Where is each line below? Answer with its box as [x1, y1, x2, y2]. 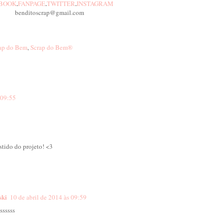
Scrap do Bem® [30, 43, 73, 52]
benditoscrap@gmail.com [14, 8, 84, 17]
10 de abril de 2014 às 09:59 [10, 193, 87, 202]
